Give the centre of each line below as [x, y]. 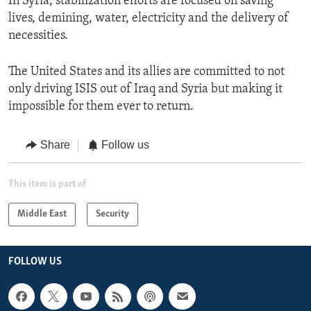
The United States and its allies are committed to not [146, 72]
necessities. [38, 36]
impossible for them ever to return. [101, 107]
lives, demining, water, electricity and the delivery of [149, 19]
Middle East [42, 214]
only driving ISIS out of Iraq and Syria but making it [145, 90]
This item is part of [47, 184]
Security [112, 214]
